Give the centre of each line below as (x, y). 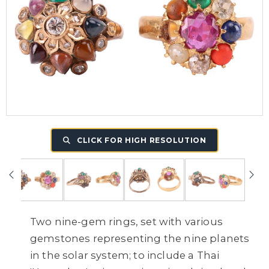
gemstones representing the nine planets (140, 238)
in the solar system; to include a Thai (125, 255)
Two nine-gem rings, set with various (126, 221)
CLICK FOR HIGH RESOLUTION (141, 140)
